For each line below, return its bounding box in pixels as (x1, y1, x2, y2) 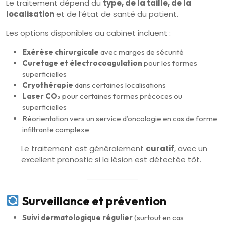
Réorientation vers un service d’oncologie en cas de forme (22, 113, 217, 123)
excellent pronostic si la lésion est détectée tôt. (21, 154, 201, 165)
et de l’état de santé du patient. (54, 8, 178, 19)
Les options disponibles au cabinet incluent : (6, 27, 171, 38)
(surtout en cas (133, 212, 184, 222)
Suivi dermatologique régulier (22, 212, 133, 222)
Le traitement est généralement (21, 143, 146, 154)
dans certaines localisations (73, 80, 166, 90)
